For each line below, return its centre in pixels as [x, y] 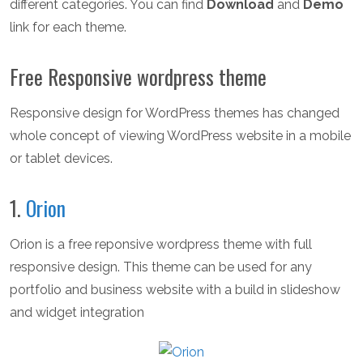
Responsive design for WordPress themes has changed [175, 113]
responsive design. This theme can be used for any [161, 267]
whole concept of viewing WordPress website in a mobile [180, 136]
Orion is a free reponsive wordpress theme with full [161, 245]
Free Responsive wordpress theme [138, 77]
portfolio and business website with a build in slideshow [175, 290]
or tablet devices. [61, 159]
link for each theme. [68, 28]
